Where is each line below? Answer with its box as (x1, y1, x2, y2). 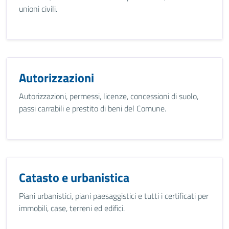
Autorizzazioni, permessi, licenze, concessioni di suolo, (19, 90, 198, 102)
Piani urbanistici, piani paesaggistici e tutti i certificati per (19, 190, 209, 202)
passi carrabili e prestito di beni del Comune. (19, 102, 166, 114)
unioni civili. (19, 3, 57, 15)
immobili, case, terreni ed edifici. (19, 202, 125, 214)
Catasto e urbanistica (19, 168, 129, 187)
